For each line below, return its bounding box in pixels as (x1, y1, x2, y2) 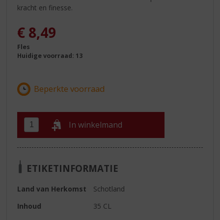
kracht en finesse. (17, 2, 73, 12)
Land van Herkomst (17, 184, 87, 193)
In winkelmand (69, 119, 123, 131)
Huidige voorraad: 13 (17, 52, 83, 60)
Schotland (93, 184, 125, 193)
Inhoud (17, 201, 42, 211)
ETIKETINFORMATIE (27, 162, 119, 174)
